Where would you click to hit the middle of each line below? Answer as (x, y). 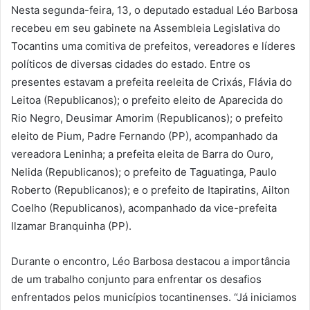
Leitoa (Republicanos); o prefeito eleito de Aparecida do (147, 100)
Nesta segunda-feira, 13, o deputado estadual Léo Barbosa (154, 10)
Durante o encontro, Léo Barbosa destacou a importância (151, 261)
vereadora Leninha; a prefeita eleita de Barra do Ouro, (142, 154)
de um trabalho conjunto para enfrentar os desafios (136, 279)
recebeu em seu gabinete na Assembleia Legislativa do (146, 28)
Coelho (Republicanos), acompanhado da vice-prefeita (144, 208)
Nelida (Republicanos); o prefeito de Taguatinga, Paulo (144, 172)
